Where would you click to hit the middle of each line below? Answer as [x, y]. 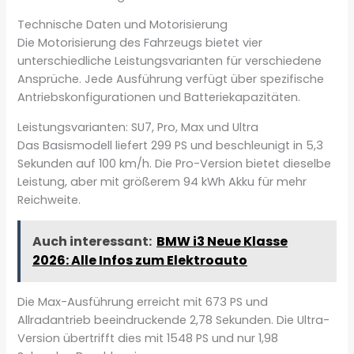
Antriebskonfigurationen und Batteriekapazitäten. [159, 98]
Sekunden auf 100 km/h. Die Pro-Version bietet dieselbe [175, 163]
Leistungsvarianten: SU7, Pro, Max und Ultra [138, 127]
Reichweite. [49, 200]
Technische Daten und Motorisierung [123, 25]
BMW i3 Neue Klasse [222, 241]
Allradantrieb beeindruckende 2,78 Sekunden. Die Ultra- [174, 320]
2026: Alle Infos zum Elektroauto [140, 260]
